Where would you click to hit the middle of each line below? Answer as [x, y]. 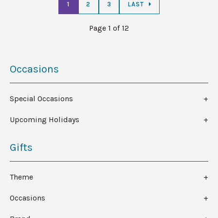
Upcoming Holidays [45, 120]
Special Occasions [41, 99]
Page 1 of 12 [109, 28]
